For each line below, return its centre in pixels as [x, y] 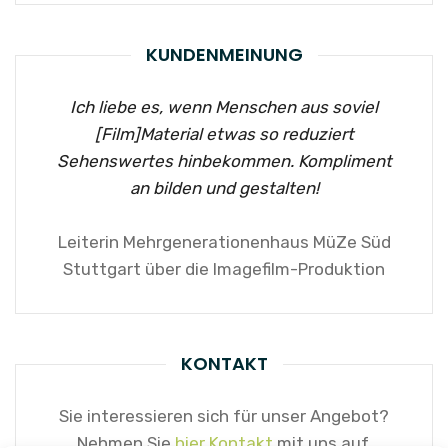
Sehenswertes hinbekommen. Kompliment [224, 160]
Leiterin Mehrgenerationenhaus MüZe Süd [224, 241]
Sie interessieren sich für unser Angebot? [224, 415]
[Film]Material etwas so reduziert [224, 133]
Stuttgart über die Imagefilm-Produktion [224, 268]
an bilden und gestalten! [224, 187]
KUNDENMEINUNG [224, 54]
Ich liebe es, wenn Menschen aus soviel [224, 106]
